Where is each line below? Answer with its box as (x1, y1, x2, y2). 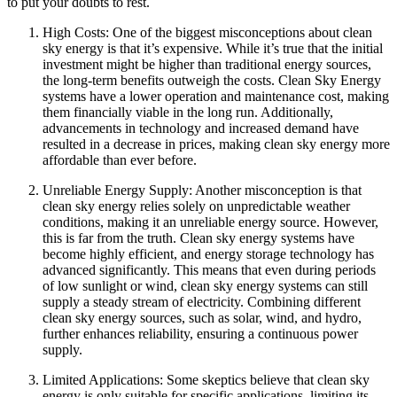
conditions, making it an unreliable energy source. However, (43, 214, 378, 230)
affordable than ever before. (43, 152, 197, 167)
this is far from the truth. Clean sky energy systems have (43, 230, 354, 245)
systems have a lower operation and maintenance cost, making (43, 88, 389, 104)
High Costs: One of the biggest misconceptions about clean (43, 24, 372, 40)
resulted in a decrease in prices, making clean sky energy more (43, 136, 390, 152)
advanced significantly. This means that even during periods (43, 261, 376, 277)
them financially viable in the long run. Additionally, (43, 104, 333, 120)
